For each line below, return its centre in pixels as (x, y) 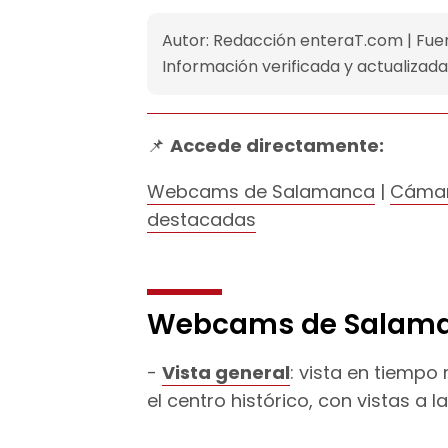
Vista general (226, 372)
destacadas (201, 219)
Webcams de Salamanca (261, 191)
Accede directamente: (277, 145)
